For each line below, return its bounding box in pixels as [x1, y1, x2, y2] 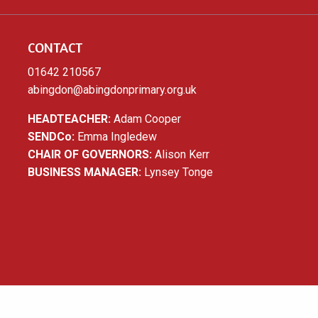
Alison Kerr [151, 148, 209, 162]
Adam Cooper [110, 112, 181, 126]
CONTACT [27, 38, 82, 57]
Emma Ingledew [74, 130, 157, 144]
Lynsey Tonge [141, 165, 213, 180]
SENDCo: [27, 130, 75, 144]
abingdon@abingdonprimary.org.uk [27, 83, 197, 97]
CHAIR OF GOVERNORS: [27, 148, 152, 162]
